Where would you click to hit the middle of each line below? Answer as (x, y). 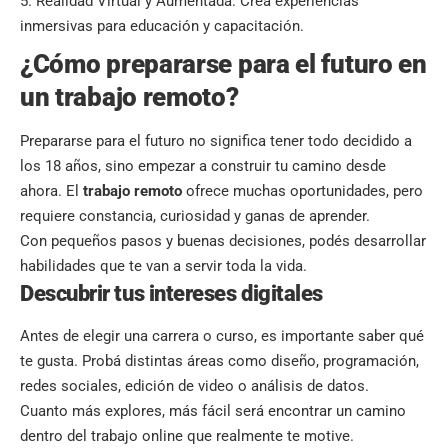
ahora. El (51, 191)
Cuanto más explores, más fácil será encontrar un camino (213, 411)
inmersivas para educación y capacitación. (162, 26)
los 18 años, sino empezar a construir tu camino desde (203, 166)
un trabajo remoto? (129, 96)
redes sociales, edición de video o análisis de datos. (194, 386)
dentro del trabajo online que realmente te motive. (187, 436)
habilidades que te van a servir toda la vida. (163, 266)
